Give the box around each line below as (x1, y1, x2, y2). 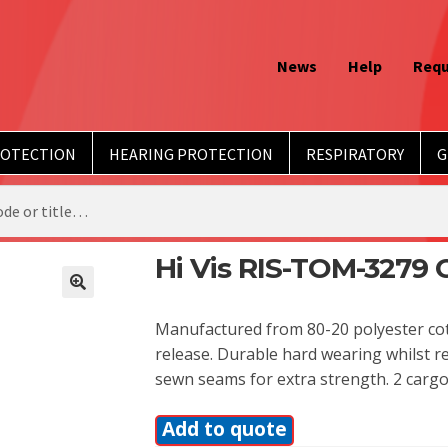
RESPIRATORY (305, 143, 404, 164)
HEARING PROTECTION (108, 143, 273, 164)
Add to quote (161, 414, 287, 442)
